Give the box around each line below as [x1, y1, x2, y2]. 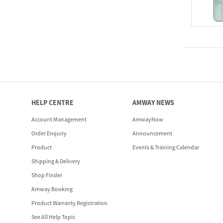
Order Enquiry [31, 129, 67, 137]
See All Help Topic [31, 213, 75, 221]
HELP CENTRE [31, 98, 74, 107]
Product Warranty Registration [31, 199, 108, 207]
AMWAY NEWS [132, 98, 174, 107]
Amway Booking [31, 185, 73, 193]
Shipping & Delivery [31, 157, 80, 165]
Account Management [31, 115, 87, 123]
